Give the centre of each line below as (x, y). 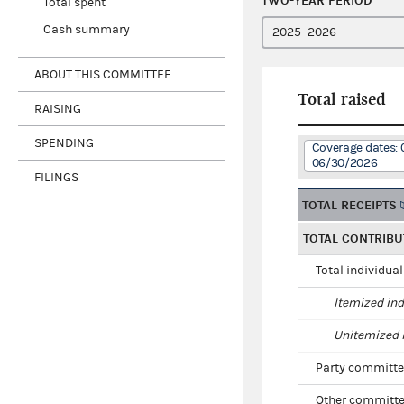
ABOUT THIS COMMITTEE (103, 74)
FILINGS (56, 177)
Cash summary (86, 30)
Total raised (342, 100)
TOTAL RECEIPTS (349, 206)
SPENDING (64, 143)
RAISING (58, 109)
